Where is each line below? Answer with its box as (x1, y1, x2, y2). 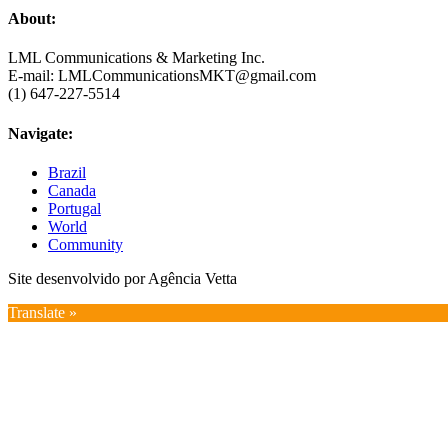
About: (8, 10, 56, 28)
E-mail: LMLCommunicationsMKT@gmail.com (8, 67, 316, 85)
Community (48, 235, 123, 253)
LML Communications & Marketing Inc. (8, 49, 265, 67)
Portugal (48, 199, 101, 217)
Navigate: (8, 124, 73, 142)
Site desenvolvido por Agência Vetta (8, 269, 237, 287)
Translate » (8, 303, 77, 321)
